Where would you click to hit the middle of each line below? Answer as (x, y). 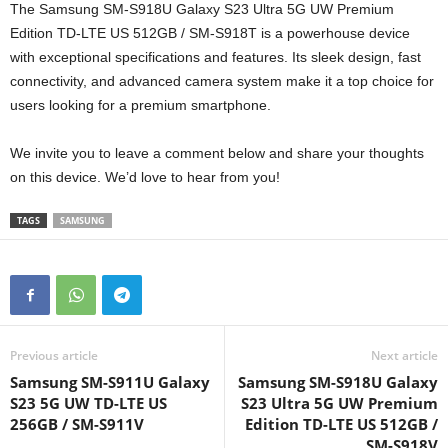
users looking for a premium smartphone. (140, 104)
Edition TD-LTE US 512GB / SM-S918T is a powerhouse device (210, 32)
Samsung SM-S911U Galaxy (110, 381)
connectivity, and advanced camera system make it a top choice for (222, 80)
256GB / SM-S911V (77, 423)
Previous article (54, 355)
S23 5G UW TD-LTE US (88, 402)
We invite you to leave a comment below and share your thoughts (217, 152)
